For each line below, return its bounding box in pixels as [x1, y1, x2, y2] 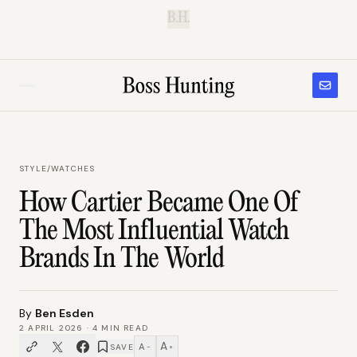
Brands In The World [19, 245, 224, 275]
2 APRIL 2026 [19, 323, 84, 333]
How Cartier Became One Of [19, 189, 298, 219]
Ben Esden [35, 306, 94, 320]
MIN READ [98, 323, 149, 333]
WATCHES [51, 163, 96, 174]
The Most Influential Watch [19, 217, 289, 247]
